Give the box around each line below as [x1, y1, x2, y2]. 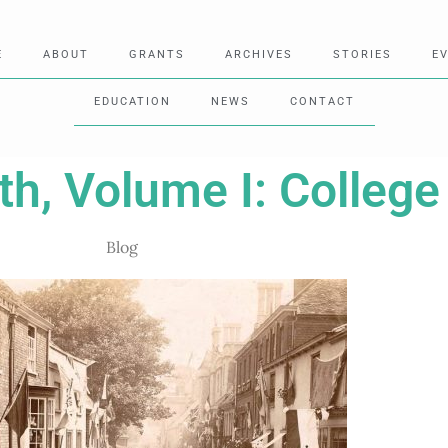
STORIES [333, 47, 392, 61]
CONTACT [289, 94, 355, 108]
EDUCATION [93, 94, 171, 108]
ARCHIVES [225, 47, 293, 61]
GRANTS [129, 47, 185, 61]
